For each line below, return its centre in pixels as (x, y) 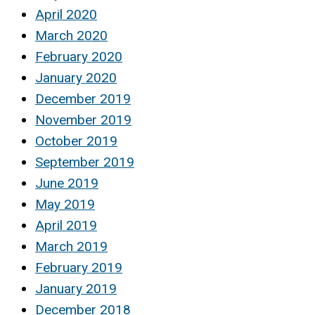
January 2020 (76, 78)
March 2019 (71, 247)
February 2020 (79, 57)
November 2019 (83, 120)
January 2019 (76, 289)
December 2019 (83, 99)
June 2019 (67, 184)
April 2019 (66, 226)
